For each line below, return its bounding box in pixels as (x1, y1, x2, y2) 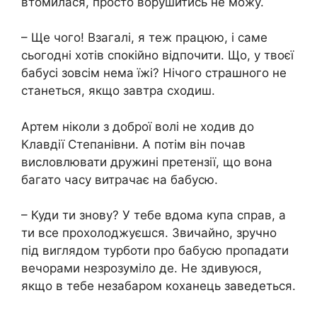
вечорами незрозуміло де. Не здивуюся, (21, 261, 262, 275)
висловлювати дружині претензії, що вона (21, 154, 272, 169)
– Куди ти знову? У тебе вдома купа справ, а (21, 208, 286, 222)
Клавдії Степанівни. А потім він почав (21, 137, 246, 151)
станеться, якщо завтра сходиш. (21, 83, 215, 98)
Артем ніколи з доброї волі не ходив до (21, 119, 254, 134)
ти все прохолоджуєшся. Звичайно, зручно (21, 226, 277, 240)
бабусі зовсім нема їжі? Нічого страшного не (21, 66, 287, 80)
